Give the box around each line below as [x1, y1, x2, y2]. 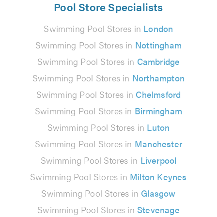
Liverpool [140, 154, 177, 166]
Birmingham [134, 105, 182, 117]
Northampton [132, 72, 185, 84]
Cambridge [137, 55, 180, 67]
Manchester [134, 138, 182, 150]
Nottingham [135, 39, 182, 51]
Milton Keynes [130, 170, 187, 183]
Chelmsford [136, 88, 181, 100]
